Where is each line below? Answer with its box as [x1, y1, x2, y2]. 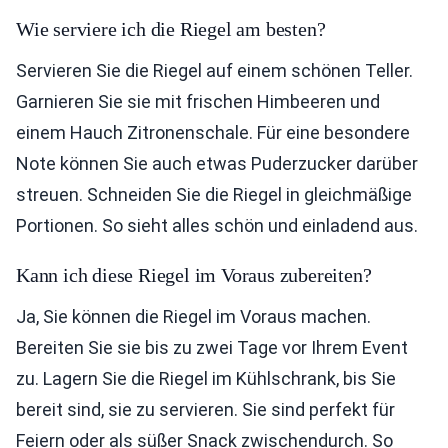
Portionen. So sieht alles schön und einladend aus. [16, 215, 418, 236]
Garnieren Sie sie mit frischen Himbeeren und [16, 91, 380, 112]
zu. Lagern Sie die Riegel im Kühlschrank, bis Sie [16, 368, 396, 389]
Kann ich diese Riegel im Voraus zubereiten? [16, 264, 372, 286]
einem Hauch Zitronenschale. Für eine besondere [16, 122, 410, 143]
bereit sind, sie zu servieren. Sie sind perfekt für [16, 399, 395, 420]
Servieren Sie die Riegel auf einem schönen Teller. [16, 60, 413, 81]
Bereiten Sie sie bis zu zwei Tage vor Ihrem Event [16, 337, 408, 358]
